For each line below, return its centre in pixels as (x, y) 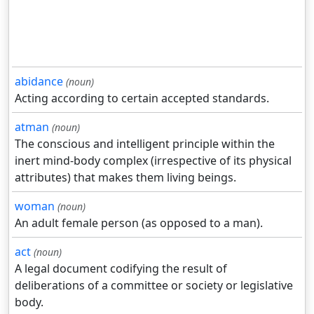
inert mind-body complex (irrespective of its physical (153, 161)
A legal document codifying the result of (121, 269)
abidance (39, 82)
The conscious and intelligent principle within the (145, 144)
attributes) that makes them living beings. (125, 178)
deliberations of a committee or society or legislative (154, 286)
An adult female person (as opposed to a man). (139, 223)
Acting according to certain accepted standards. (142, 98)
